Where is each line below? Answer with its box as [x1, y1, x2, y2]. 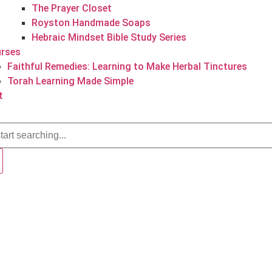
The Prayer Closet [31, 2, 112, 14]
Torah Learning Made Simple [7, 75, 134, 87]
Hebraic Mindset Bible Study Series [31, 32, 186, 43]
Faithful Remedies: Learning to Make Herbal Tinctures [7, 61, 247, 72]
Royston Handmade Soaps [31, 17, 151, 29]
